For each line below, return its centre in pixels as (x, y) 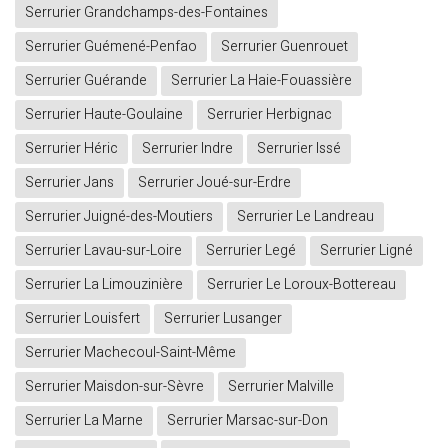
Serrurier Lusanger (223, 319)
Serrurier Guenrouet (284, 47)
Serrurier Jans (69, 183)
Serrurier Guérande (86, 81)
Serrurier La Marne (84, 421)
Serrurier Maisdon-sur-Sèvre (114, 387)
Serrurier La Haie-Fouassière (261, 81)
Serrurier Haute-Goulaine (104, 115)
